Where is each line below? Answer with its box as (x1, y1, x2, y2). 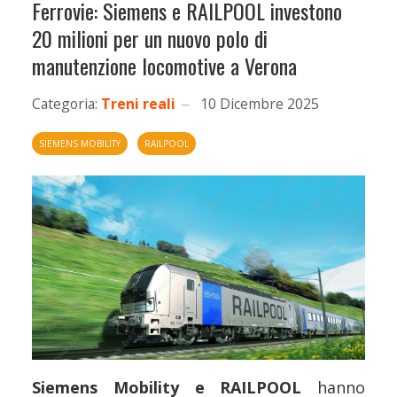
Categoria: (32, 94, 97, 113)
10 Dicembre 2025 (200, 94, 319, 113)
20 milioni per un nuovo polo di (32, 22, 268, 54)
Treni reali (101, 94, 175, 113)
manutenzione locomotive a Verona (32, 50, 297, 82)
